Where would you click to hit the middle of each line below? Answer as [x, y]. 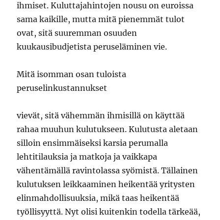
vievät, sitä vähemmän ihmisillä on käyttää [101, 115]
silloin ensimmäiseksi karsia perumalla [93, 143]
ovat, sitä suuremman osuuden [77, 33]
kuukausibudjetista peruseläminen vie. [94, 47]
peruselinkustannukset [62, 88]
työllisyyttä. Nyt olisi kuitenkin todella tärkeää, [109, 212]
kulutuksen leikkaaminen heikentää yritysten [106, 184]
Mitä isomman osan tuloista [72, 74]
